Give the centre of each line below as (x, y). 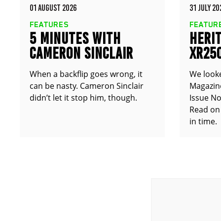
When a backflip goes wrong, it (86, 74)
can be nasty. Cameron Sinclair (87, 86)
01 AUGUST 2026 (53, 8)
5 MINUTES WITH (75, 38)
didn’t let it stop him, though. (83, 98)
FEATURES (49, 25)
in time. (203, 121)
